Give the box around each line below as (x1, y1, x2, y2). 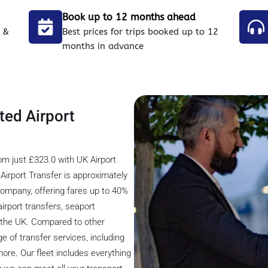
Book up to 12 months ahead (62, 11, 196, 23)
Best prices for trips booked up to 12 (62, 26, 219, 38)
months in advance (62, 41, 144, 52)
